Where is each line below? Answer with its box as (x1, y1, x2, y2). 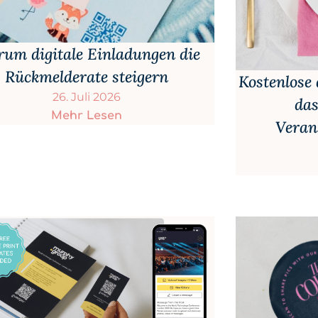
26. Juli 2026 (53, 90, 121, 104)
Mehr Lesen (51, 109, 122, 123)
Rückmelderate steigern (5, 67, 168, 87)
